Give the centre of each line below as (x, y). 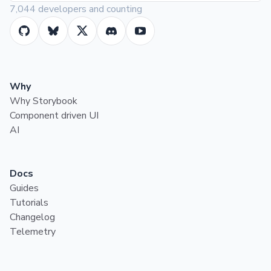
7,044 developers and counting (76, 9)
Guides (24, 188)
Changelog (32, 217)
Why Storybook (44, 101)
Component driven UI (54, 116)
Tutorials (29, 203)
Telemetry (33, 232)
